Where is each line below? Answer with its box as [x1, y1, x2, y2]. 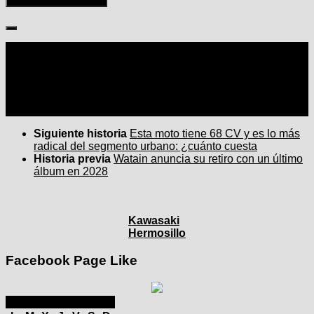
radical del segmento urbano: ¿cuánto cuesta [34, 140, 257, 153]
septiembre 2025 [18, 295, 102, 308]
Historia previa [34, 153, 114, 165]
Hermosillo [128, 227, 186, 240]
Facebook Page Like [6, 253, 137, 268]
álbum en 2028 [34, 165, 108, 178]
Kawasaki [128, 214, 179, 227]
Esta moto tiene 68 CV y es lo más [130, 128, 300, 140]
